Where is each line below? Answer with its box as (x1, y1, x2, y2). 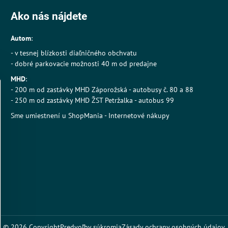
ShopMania (68, 110, 103, 120)
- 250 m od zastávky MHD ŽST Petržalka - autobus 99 (10, 96, 174, 105)
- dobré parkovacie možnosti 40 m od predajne (10, 59, 157, 69)
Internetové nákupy (108, 110, 169, 120)
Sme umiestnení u (10, 110, 68, 120)
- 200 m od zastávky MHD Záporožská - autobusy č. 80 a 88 (10, 85, 193, 95)
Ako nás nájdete (10, 10, 87, 22)
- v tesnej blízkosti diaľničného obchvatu (10, 48, 137, 58)
